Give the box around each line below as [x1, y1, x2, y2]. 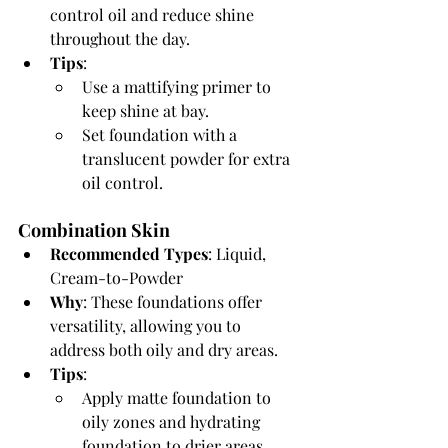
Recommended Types [50, 243, 208, 265]
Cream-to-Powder [50, 267, 183, 289]
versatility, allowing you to [50, 315, 245, 337]
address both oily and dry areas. [50, 339, 278, 361]
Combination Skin [18, 218, 170, 243]
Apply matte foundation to [82, 387, 275, 409]
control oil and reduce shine [50, 4, 258, 26]
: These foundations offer [83, 291, 266, 313]
